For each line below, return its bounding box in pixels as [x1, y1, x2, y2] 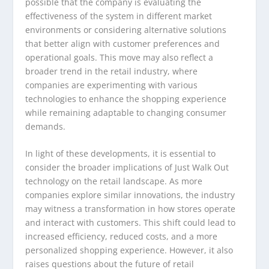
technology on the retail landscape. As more [25, 175, 203, 187]
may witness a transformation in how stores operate [25, 203, 236, 215]
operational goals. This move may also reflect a [25, 51, 214, 63]
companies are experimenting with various [25, 79, 198, 91]
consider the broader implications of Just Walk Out [25, 162, 229, 174]
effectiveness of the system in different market [25, 10, 213, 22]
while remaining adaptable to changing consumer [25, 106, 227, 118]
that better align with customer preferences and [25, 37, 220, 49]
